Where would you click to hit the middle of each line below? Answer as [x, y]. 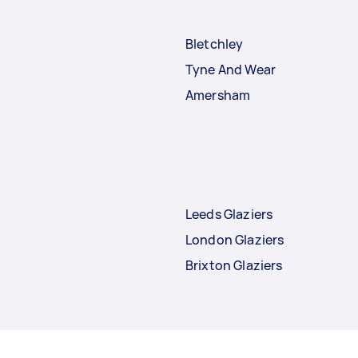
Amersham [218, 95]
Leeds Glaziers [229, 214]
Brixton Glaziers [234, 265]
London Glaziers [235, 239]
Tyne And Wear [231, 69]
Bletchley [215, 44]
